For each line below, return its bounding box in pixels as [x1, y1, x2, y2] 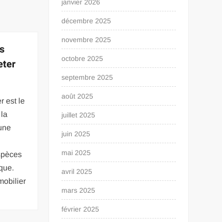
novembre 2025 [61, 36, 111, 44]
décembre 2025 [61, 17, 111, 25]
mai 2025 [61, 149, 91, 157]
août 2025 [61, 92, 94, 100]
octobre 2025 [61, 55, 104, 62]
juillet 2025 [61, 111, 96, 119]
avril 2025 [61, 167, 93, 175]
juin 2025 [61, 130, 91, 138]
